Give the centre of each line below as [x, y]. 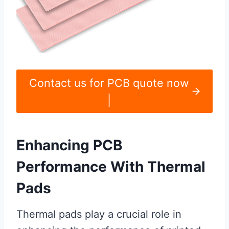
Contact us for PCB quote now [109, 83]
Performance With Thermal [111, 167]
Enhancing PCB [70, 145]
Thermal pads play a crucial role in [99, 214]
